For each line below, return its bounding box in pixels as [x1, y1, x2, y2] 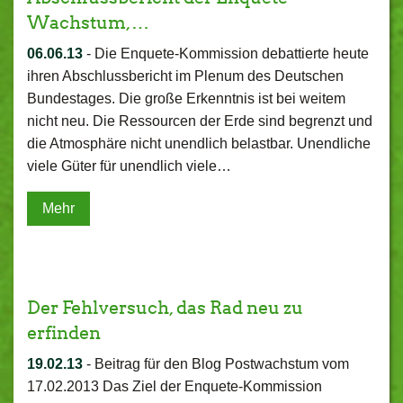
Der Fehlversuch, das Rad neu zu [27, 297, 303, 318]
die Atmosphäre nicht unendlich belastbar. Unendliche [27, 136, 371, 151]
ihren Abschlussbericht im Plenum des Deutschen [27, 68, 344, 84]
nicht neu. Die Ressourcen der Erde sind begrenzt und [27, 113, 372, 129]
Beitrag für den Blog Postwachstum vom [94, 356, 349, 372]
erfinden [27, 322, 101, 344]
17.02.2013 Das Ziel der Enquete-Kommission [27, 379, 322, 394]
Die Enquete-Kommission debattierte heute [94, 46, 369, 61]
